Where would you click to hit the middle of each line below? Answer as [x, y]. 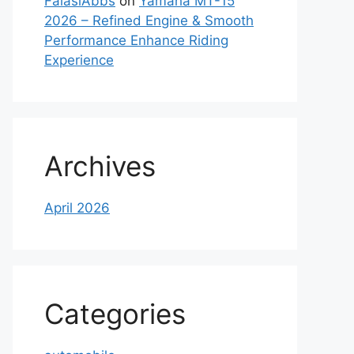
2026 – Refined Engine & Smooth [149, 21]
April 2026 [77, 208]
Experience [79, 60]
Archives [100, 166]
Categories [115, 314]
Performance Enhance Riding [136, 40]
